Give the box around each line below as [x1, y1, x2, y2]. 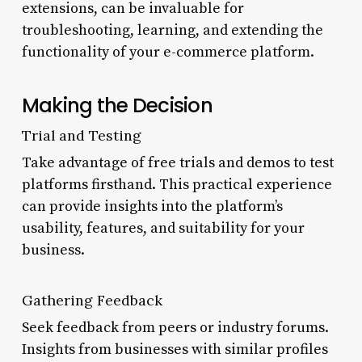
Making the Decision [21, 90, 213, 120]
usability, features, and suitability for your [21, 218, 305, 238]
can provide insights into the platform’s [21, 196, 283, 216]
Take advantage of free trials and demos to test [21, 153, 334, 172]
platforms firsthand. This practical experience [21, 175, 332, 194]
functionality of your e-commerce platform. [21, 42, 314, 61]
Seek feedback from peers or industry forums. [21, 318, 329, 337]
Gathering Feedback [21, 290, 162, 309]
